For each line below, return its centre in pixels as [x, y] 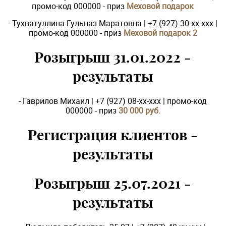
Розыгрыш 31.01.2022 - [113, 58]
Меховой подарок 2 [160, 33]
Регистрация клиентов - [113, 135]
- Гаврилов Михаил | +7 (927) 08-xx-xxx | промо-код [113, 101]
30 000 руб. [139, 110]
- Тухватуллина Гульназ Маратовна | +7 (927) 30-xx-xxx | [113, 23]
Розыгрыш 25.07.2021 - [113, 184]
